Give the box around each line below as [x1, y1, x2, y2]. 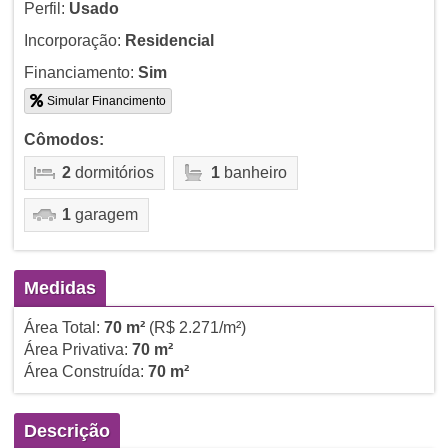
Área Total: [23, 318, 104, 336]
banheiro [219, 163, 287, 181]
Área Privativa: [23, 340, 132, 358]
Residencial [124, 31, 214, 49]
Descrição [23, 420, 110, 441]
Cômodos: [23, 130, 104, 148]
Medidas [23, 277, 96, 298]
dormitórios [70, 163, 154, 181]
